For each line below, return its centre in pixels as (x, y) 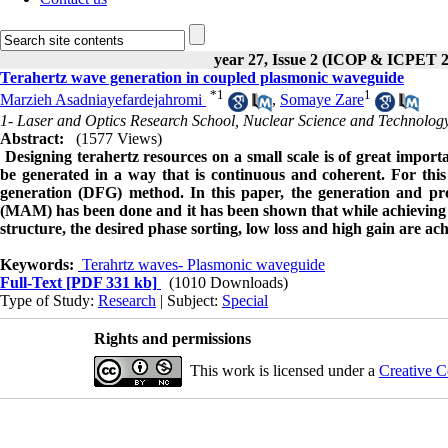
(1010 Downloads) (228, 282)
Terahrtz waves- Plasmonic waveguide (201, 264)
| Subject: (189, 300)
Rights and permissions (172, 338)
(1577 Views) (119, 138)
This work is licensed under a (284, 370)
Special (245, 300)
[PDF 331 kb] (109, 282)
